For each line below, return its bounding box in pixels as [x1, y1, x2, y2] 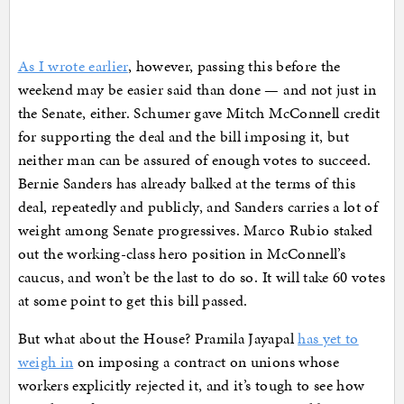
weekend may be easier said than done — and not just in [17, 78, 377, 101]
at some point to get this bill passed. [17, 289, 248, 312]
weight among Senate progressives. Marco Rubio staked [17, 219, 373, 242]
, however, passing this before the [127, 55, 341, 78]
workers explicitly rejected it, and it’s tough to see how [17, 374, 365, 397]
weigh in [17, 351, 74, 373]
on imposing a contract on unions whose [73, 351, 339, 373]
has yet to [298, 327, 359, 350]
